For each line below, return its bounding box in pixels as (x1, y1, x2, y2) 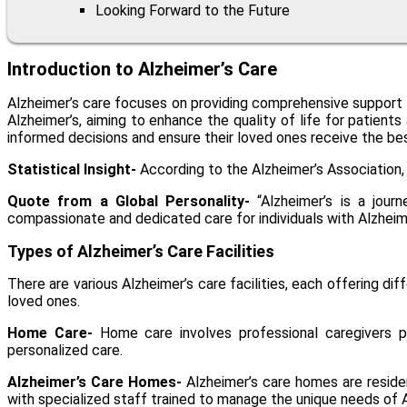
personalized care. (7, 342, 123, 360)
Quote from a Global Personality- (7, 193, 251, 211)
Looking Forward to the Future (95, 2, 290, 20)
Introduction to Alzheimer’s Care (7, 57, 277, 80)
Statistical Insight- (7, 161, 136, 179)
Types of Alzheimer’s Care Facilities (7, 242, 274, 262)
